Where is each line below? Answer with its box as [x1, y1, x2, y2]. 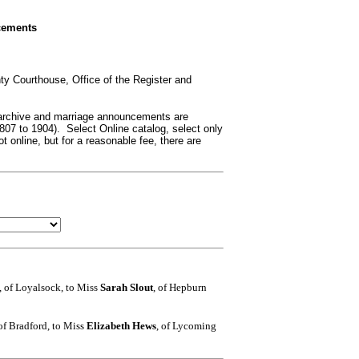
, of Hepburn [153, 280, 207, 293]
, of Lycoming [156, 319, 216, 332]
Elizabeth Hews [87, 319, 156, 332]
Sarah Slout [100, 280, 153, 293]
